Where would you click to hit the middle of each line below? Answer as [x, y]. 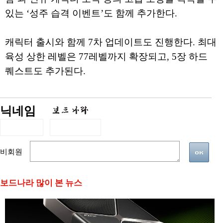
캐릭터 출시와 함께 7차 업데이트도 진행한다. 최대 [111, 42]
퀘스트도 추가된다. [47, 71]
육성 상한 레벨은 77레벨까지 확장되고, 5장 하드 [106, 57]
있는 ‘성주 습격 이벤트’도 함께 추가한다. [92, 13]
